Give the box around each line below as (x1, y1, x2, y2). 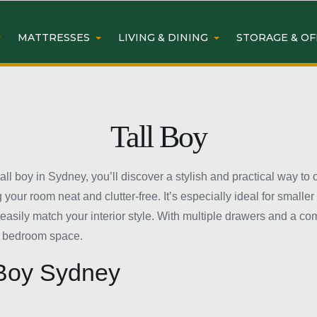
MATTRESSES (17, 31, 90, 44)
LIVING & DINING (117, 31, 208, 44)
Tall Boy (110, 119, 207, 154)
